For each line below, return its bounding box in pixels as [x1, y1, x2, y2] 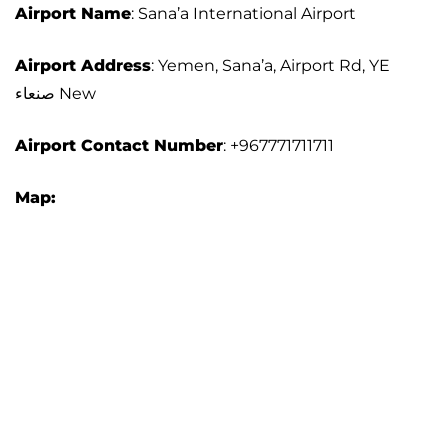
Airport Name [15, 4, 131, 24]
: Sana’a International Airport [131, 4, 356, 24]
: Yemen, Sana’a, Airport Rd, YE [151, 56, 390, 76]
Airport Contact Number [15, 136, 223, 156]
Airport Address [15, 56, 151, 76]
